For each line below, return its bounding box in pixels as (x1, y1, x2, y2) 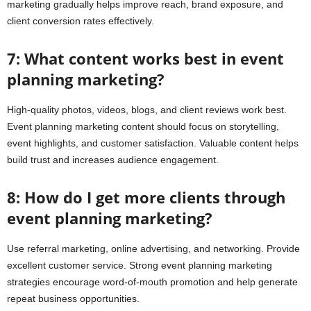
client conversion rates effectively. (7, 15, 154, 27)
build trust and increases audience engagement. (7, 154, 219, 166)
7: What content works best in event (7, 48, 284, 69)
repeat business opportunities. (7, 293, 140, 305)
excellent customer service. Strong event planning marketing (7, 260, 272, 271)
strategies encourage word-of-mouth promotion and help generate (7, 276, 298, 288)
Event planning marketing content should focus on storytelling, (7, 121, 279, 133)
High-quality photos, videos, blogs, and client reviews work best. (7, 104, 287, 116)
